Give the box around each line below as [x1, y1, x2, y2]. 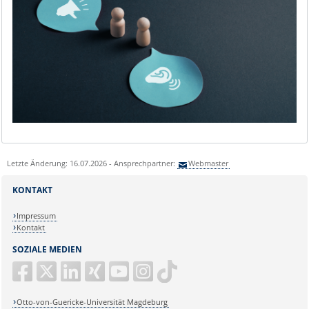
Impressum [17, 210, 57, 221]
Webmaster [188, 158, 229, 169]
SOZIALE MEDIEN [12, 243, 82, 256]
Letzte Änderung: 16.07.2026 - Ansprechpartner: [6, 158, 177, 169]
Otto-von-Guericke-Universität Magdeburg [17, 297, 168, 308]
